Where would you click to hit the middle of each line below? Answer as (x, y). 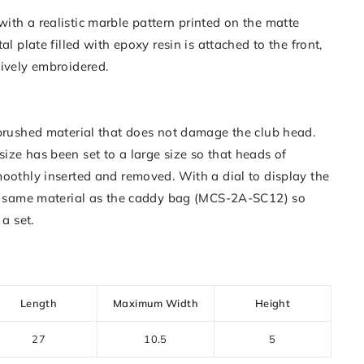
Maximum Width (156, 303)
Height (273, 303)
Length (39, 303)
